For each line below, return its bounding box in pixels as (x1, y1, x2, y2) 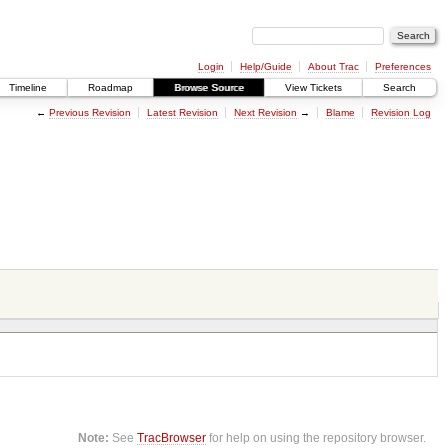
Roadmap (88, 82, 133, 94)
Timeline (9, 82, 47, 94)
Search (383, 82, 416, 94)
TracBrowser (137, 430, 207, 444)
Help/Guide (239, 60, 292, 72)
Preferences (374, 60, 431, 72)
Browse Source (174, 82, 244, 94)
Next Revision (233, 106, 297, 118)
